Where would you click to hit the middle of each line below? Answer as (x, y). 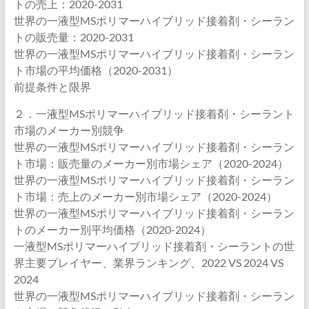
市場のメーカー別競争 (69, 130)
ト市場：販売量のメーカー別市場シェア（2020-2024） (151, 163)
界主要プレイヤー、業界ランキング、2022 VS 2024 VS (148, 262)
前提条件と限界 (52, 87)
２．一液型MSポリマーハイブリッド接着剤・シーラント (154, 113)
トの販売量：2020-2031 (73, 37)
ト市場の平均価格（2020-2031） (96, 70)
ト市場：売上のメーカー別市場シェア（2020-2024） (145, 196)
